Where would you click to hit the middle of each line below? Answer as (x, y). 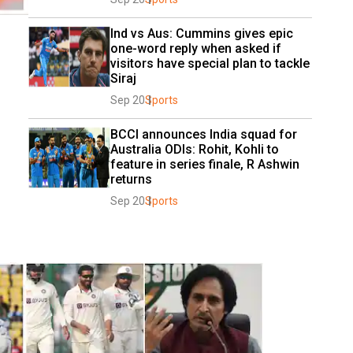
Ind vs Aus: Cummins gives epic (202, 33)
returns (131, 179)
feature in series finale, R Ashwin (205, 164)
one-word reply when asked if (196, 48)
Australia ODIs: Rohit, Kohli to (195, 149)
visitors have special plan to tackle (210, 63)
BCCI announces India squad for (204, 134)
